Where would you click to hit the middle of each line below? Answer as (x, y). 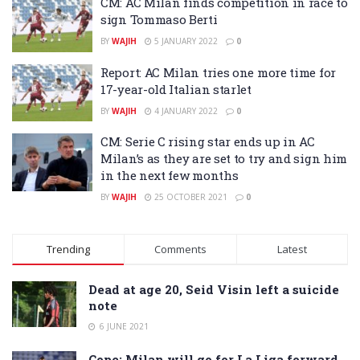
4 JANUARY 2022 (185, 110)
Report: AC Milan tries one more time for (218, 72)
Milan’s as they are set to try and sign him (224, 158)
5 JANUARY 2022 (185, 41)
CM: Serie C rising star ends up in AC (208, 141)
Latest (292, 249)
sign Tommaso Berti (159, 19)
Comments (180, 249)
